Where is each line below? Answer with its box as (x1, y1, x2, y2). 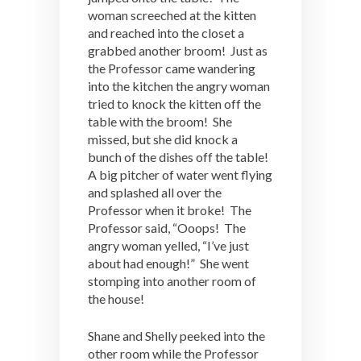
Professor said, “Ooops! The (88, 220, 246, 235)
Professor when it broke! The (88, 202, 251, 218)
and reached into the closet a (88, 25, 244, 40)
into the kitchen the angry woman (88, 78, 270, 93)
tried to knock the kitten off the (88, 96, 261, 111)
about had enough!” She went (88, 255, 249, 271)
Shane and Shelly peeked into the (88, 328, 265, 343)
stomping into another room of (88, 273, 256, 288)
